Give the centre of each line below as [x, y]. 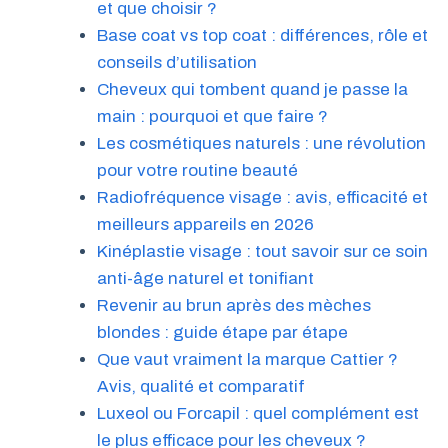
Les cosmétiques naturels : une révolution [261, 143]
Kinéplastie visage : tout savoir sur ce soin [262, 251]
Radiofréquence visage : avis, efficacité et [262, 197]
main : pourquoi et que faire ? [212, 116]
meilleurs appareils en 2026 [205, 224]
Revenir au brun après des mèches [233, 305]
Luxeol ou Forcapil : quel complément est [257, 413]
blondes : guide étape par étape [222, 332]
